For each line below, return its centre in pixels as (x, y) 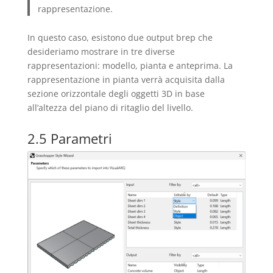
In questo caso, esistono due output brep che (120, 38)
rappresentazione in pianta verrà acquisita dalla (126, 80)
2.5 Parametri (69, 139)
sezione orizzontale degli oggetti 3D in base (116, 94)
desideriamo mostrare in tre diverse (101, 52)
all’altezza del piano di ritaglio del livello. (110, 108)
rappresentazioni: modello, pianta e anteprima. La (130, 66)
